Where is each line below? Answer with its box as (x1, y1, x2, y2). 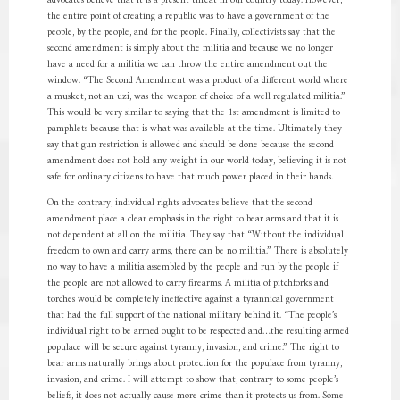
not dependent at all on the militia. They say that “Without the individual (46, 227, 344, 244)
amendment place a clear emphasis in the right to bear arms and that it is (46, 211, 338, 228)
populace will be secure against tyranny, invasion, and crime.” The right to (46, 339, 339, 356)
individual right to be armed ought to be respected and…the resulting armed (46, 323, 349, 340)
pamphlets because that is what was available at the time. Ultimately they (46, 121, 342, 137)
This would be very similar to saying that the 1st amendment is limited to (46, 104, 340, 121)
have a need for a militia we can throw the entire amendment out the (46, 56, 328, 73)
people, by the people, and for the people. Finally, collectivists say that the (46, 24, 336, 41)
